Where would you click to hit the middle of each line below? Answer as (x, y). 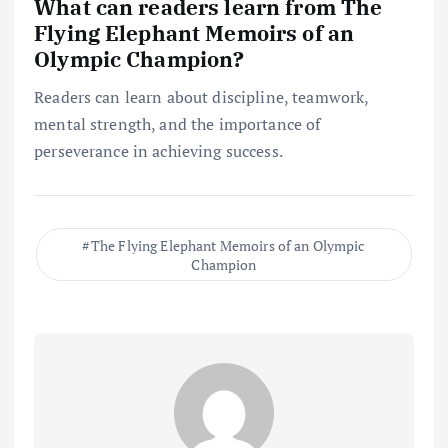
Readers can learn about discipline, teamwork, (201, 97)
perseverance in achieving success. (158, 151)
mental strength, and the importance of (177, 124)
